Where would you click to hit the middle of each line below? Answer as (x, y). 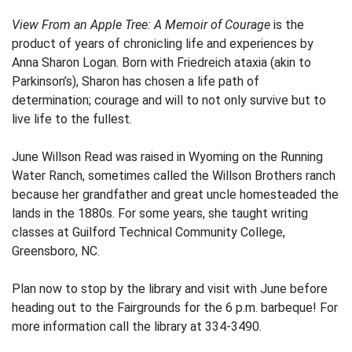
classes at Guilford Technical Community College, (148, 232)
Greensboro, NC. (56, 251)
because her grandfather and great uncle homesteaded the (175, 194)
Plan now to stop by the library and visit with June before (170, 289)
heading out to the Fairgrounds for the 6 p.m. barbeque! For (175, 308)
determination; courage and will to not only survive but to (169, 100)
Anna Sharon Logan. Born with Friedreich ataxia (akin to (161, 62)
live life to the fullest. (72, 119)
